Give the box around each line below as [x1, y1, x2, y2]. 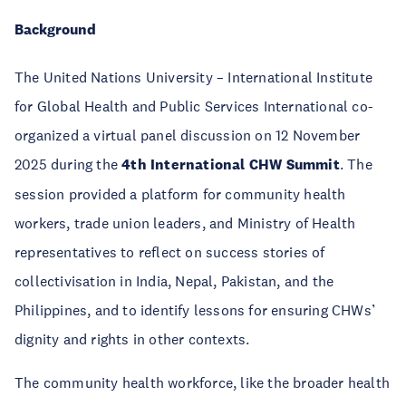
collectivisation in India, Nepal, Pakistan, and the [14, 272, 334, 290]
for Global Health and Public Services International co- [14, 97, 374, 115]
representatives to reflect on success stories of [14, 243, 325, 261]
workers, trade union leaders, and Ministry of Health [14, 214, 356, 232]
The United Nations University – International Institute [14, 68, 373, 86]
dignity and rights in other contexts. [14, 330, 250, 348]
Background [14, 20, 96, 39]
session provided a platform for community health [14, 185, 346, 203]
